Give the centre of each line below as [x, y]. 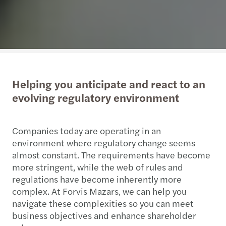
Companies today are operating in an [87, 130]
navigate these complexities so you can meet [103, 203]
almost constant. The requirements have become [111, 155]
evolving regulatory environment [96, 97]
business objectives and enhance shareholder [104, 215]
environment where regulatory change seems [104, 143]
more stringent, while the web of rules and [98, 167]
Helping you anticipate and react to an [109, 84]
